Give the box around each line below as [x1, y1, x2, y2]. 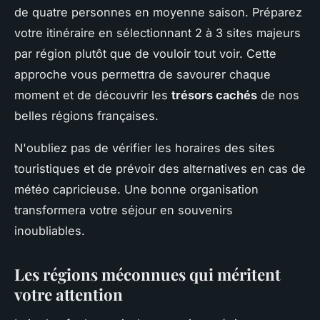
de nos [257, 87, 299, 102]
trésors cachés [171, 87, 257, 102]
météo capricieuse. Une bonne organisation [14, 181, 259, 196]
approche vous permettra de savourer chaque [14, 66, 271, 81]
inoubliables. [14, 223, 85, 238]
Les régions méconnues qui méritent [14, 263, 281, 285]
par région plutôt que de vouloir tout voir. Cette [14, 46, 276, 61]
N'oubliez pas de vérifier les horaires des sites [14, 140, 275, 155]
